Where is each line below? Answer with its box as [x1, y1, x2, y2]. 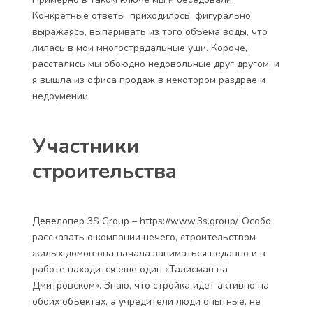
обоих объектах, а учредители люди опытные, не [32, 295, 261, 308]
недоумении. [32, 89, 90, 103]
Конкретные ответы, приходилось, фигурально [32, 9, 251, 22]
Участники [32, 132, 139, 161]
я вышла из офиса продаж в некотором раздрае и [32, 73, 265, 87]
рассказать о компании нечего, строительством [32, 231, 256, 244]
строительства [32, 157, 177, 186]
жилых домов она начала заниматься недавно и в [32, 247, 265, 260]
